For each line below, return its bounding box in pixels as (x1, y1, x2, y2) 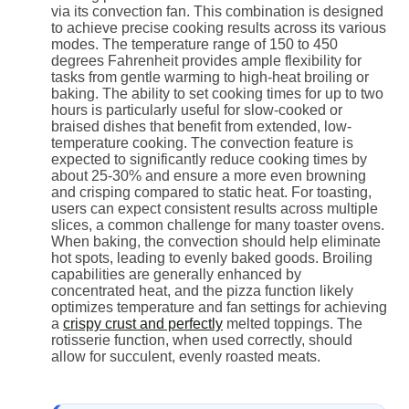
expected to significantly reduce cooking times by (51, 151, 367, 167)
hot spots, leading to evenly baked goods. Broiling (51, 249, 372, 266)
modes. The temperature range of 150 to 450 (51, 36, 338, 52)
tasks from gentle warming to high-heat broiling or (51, 68, 369, 85)
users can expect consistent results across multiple (51, 200, 378, 216)
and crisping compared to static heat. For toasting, (51, 184, 372, 200)
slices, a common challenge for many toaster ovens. (51, 216, 384, 233)
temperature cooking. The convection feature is (51, 134, 353, 151)
